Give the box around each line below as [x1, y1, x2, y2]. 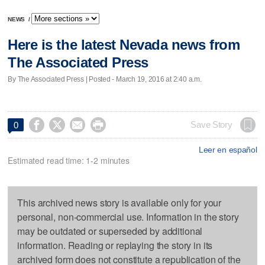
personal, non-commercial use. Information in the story [17, 209, 239, 224]
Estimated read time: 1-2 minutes [8, 154, 130, 166]
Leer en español [198, 144, 257, 154]
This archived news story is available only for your [17, 195, 222, 209]
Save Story [190, 119, 232, 130]
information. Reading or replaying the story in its [17, 238, 213, 252]
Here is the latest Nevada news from [8, 37, 240, 53]
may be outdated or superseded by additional [17, 224, 203, 238]
